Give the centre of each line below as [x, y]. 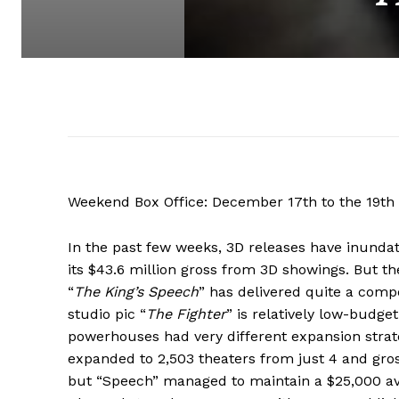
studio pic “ [107, 313]
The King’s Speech [136, 291]
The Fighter [186, 313]
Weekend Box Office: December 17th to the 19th [231, 201]
